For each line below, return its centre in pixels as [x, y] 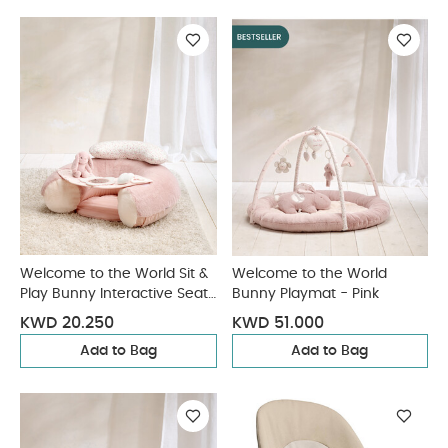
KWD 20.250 [67, 323]
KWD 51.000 [277, 323]
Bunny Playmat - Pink [305, 294]
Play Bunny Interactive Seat [114, 294]
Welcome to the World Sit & [114, 274]
